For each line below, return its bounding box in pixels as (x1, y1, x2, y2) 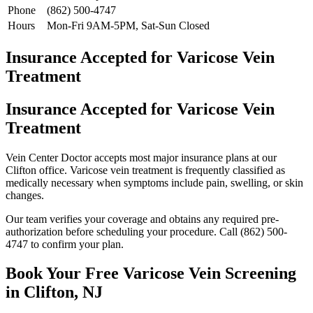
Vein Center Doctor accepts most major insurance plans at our (6, 151, 277, 163)
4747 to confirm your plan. (6, 238, 124, 250)
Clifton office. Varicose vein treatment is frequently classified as (6, 163, 285, 176)
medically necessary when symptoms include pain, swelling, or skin (6, 176, 303, 189)
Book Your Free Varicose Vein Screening (6, 264, 296, 283)
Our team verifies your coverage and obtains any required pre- (6, 212, 279, 225)
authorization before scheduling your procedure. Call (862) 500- (6, 225, 287, 238)
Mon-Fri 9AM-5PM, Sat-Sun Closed (47, 19, 210, 31)
